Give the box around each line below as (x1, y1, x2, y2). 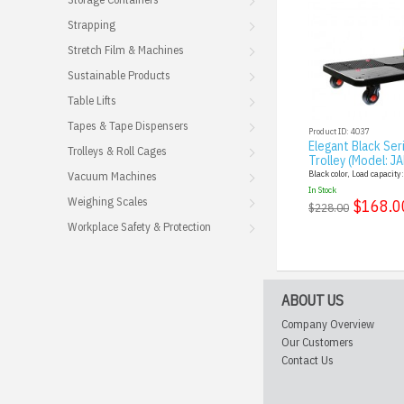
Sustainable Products (68, 68, 170, 83)
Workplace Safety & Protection (68, 219, 211, 234)
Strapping (68, 17, 115, 32)
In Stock (308, 184, 336, 197)
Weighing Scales (68, 194, 148, 209)
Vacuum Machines (68, 169, 157, 184)
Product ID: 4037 (308, 125, 369, 138)
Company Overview (281, 317, 374, 332)
